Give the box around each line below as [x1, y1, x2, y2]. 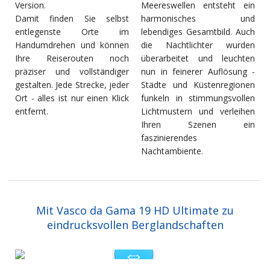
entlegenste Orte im [15, 26, 129, 38]
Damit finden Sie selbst [15, 13, 129, 25]
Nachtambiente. [141, 145, 203, 157]
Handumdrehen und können [15, 39, 129, 51]
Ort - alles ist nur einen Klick [15, 92, 129, 104]
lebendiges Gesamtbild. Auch [141, 26, 255, 38]
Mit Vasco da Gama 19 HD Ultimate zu [36, 203, 234, 218]
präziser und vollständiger [15, 66, 129, 78]
